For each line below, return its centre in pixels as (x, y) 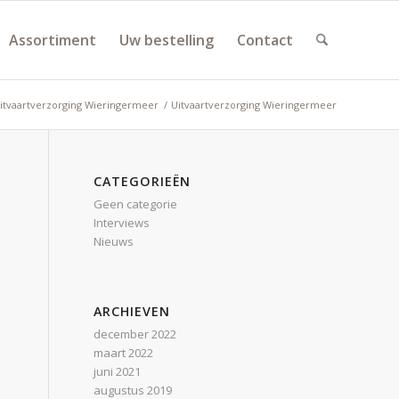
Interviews (122, 223)
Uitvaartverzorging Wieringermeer (254, 105)
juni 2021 (118, 371)
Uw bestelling (166, 40)
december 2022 (135, 334)
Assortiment (52, 40)
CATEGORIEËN (142, 181)
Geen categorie (136, 204)
